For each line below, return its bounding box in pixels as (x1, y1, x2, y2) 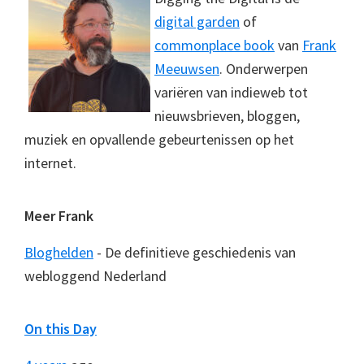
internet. (24, 154, 76, 172)
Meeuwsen (154, 59, 219, 78)
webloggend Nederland (24, 266, 167, 285)
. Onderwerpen (219, 59, 308, 78)
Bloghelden (24, 243, 93, 262)
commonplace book (154, 36, 275, 54)
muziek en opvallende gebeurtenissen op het (24, 130, 294, 149)
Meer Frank (24, 206, 93, 225)
